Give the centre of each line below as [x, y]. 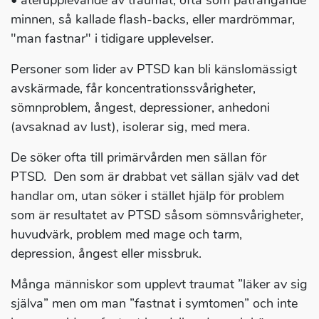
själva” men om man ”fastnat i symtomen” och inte [154, 304]
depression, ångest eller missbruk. [106, 254]
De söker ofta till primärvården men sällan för [138, 158]
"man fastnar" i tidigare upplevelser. [112, 39]
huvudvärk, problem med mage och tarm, [126, 235]
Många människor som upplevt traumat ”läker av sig [159, 284]
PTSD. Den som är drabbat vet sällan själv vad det [155, 177]
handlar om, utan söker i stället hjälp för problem [147, 196]
